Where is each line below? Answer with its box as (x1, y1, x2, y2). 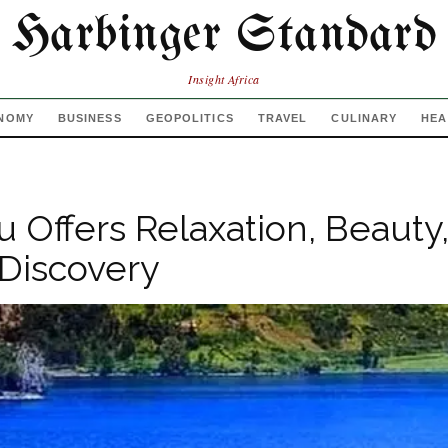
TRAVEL (257, 112, 308, 124)
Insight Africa (188, 71, 260, 87)
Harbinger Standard (11, 9, 437, 63)
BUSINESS (57, 112, 122, 124)
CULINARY (331, 112, 398, 124)
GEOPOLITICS (145, 112, 234, 124)
